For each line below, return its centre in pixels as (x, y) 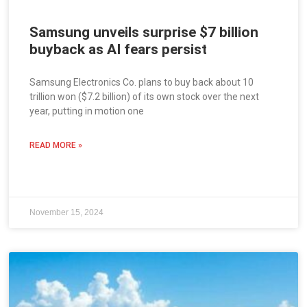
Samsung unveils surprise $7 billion (144, 33)
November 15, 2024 (67, 213)
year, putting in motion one (87, 111)
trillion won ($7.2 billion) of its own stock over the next (145, 97)
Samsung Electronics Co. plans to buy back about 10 (142, 83)
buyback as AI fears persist (119, 50)
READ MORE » (56, 146)
